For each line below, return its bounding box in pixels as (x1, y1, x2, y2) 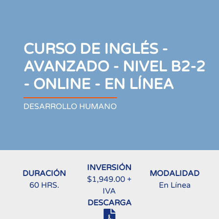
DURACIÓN (22, 169, 66, 178)
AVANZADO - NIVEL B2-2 (23, 58, 205, 76)
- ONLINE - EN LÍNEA (23, 75, 174, 93)
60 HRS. (29, 180, 60, 190)
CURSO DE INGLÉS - (23, 40, 168, 58)
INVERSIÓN (87, 163, 132, 173)
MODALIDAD (150, 169, 200, 178)
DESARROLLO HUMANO (23, 102, 117, 111)
